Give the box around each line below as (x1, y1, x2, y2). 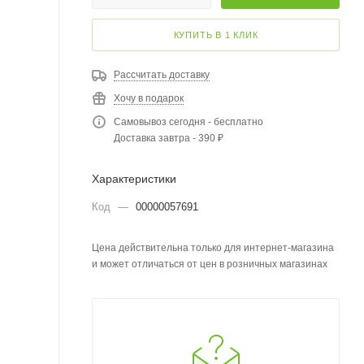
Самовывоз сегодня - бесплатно (114, 116, 263, 128)
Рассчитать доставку (114, 69, 210, 80)
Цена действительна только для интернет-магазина (92, 242, 334, 253)
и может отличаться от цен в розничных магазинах (92, 258, 327, 270)
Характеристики (92, 172, 176, 185)
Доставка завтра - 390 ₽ (114, 132, 223, 144)
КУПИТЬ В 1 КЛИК (173, 30, 258, 40)
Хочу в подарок (114, 93, 184, 104)
